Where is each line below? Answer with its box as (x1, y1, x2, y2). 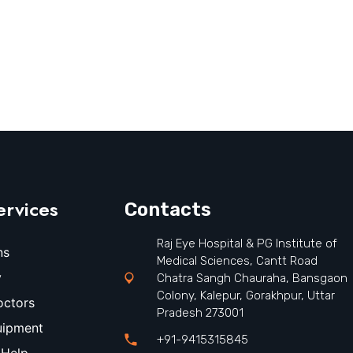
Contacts (124, 199, 211, 221)
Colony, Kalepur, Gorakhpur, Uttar (156, 288, 335, 303)
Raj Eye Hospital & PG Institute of (156, 236, 337, 251)
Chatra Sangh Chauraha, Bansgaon (156, 271, 347, 285)
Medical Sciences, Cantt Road (156, 254, 318, 268)
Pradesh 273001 (156, 306, 243, 320)
